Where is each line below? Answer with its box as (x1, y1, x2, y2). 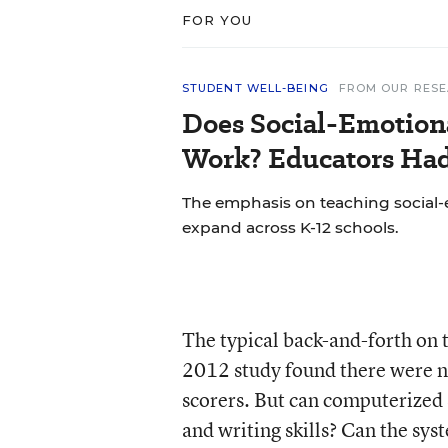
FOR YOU (181, 12, 253, 28)
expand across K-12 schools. (181, 218, 399, 237)
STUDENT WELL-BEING (181, 81, 329, 95)
